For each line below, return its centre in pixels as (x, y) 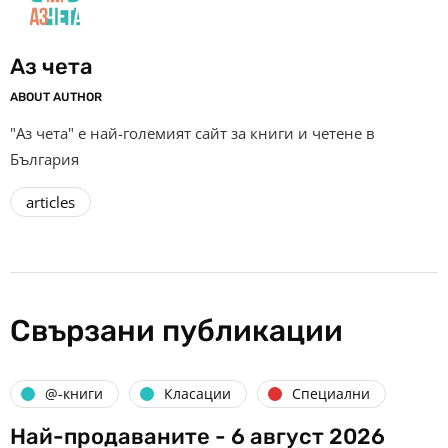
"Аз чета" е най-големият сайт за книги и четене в (192, 132)
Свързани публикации (176, 330)
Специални (331, 394)
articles (50, 201)
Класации (197, 394)
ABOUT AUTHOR (56, 96)
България (44, 158)
